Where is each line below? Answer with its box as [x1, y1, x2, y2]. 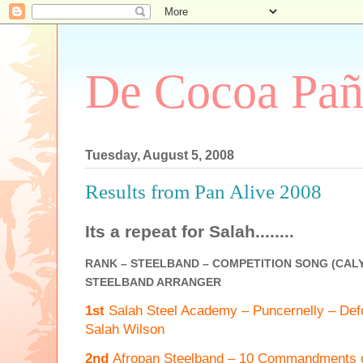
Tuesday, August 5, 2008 [85, 148, 234, 163]
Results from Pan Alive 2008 [85, 181, 322, 203]
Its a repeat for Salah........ [85, 221, 294, 241]
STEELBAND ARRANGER [85, 275, 221, 288]
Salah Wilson [85, 321, 164, 337]
